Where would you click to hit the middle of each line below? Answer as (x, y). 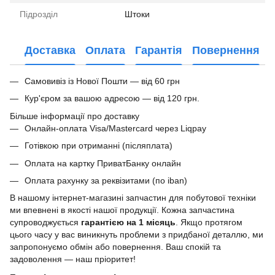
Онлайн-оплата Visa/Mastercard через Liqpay (115, 128)
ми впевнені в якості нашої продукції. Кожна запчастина (122, 210)
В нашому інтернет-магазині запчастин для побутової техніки (133, 198)
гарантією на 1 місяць (128, 223)
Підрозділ (39, 14)
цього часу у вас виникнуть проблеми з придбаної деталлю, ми (137, 235)
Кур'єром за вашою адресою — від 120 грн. (112, 99)
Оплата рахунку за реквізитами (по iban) (106, 180)
